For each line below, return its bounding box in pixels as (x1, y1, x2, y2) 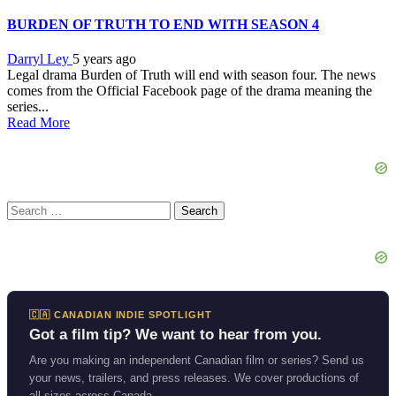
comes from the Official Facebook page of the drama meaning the (7, 82, 372, 98)
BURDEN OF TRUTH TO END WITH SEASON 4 (7, 16, 319, 32)
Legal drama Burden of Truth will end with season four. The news (7, 66, 376, 82)
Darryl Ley (7, 50, 72, 66)
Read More (7, 114, 70, 130)
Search (6, 200, 44, 216)
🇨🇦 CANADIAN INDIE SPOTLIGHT (29, 308, 212, 320)
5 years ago (72, 50, 136, 66)
